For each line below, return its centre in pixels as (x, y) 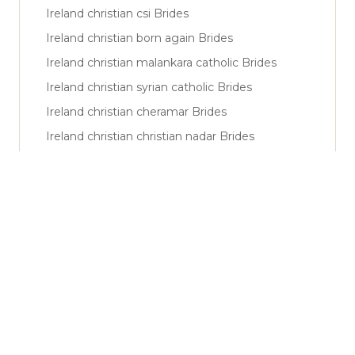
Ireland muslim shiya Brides (122, 185)
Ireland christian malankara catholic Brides (161, 62)
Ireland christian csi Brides (117, 13)
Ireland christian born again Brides (139, 38)
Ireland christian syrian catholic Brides (149, 87)
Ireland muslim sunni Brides (122, 160)
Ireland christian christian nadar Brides (150, 136)
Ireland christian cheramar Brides (136, 111)
